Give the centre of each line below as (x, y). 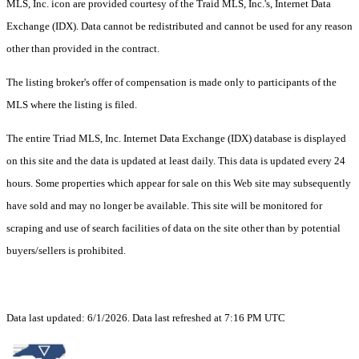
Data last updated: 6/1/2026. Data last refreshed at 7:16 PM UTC (147, 317)
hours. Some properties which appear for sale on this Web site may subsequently (179, 183)
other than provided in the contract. (84, 48)
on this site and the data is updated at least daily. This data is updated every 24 (176, 160)
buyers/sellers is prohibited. (67, 250)
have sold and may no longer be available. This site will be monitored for (164, 205)
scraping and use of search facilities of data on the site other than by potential (173, 228)
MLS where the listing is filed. (73, 104)
